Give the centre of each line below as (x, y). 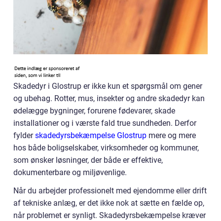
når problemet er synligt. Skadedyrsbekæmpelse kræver (110, 215)
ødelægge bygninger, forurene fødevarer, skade (94, 111)
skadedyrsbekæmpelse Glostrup (91, 135)
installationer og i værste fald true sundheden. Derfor (105, 123)
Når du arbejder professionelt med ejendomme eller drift (110, 191)
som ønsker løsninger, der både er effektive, (88, 160)
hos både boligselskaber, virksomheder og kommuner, (106, 148)
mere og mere (171, 135)
